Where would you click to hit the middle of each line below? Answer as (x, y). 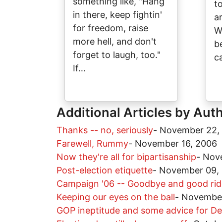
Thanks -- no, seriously (105, 130)
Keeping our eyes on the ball (116, 197)
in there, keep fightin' (117, 15)
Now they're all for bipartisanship (126, 157)
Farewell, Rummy (92, 143)
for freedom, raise (111, 28)
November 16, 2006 (176, 143)
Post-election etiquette (105, 170)
